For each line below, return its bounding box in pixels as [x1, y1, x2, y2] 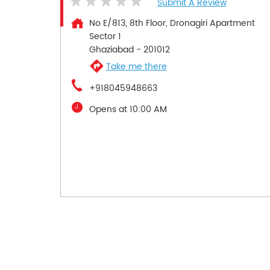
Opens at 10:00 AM [89, 102, 167, 117]
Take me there [105, 59, 167, 74]
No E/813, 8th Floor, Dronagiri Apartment [89, 16, 255, 31]
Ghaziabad [89, 43, 134, 57]
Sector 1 [89, 30, 121, 44]
